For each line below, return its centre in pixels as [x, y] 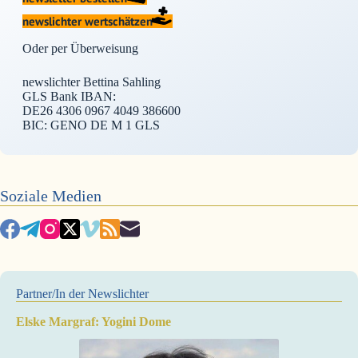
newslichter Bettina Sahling [91, 82]
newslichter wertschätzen [88, 21]
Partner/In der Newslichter [82, 293]
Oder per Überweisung [80, 48]
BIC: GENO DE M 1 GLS [91, 125]
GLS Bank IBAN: [69, 96]
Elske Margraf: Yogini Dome [93, 321]
